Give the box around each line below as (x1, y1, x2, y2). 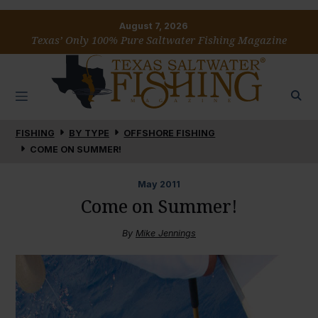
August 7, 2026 (119, 21, 189, 32)
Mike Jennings (136, 227, 196, 238)
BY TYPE (68, 128, 109, 139)
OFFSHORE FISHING (124, 128, 216, 139)
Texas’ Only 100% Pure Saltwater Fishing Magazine (31, 33, 287, 48)
